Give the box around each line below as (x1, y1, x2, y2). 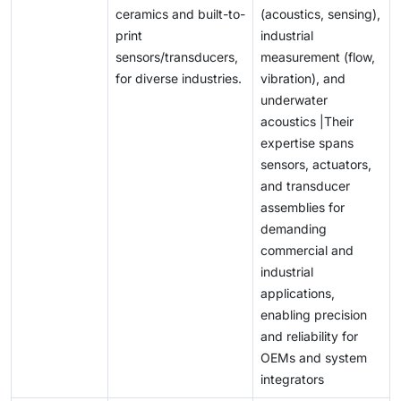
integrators (260, 371, 324, 388)
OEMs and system (260, 350, 367, 366)
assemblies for (260, 200, 345, 216)
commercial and (260, 243, 354, 259)
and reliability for (260, 328, 358, 345)
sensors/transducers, (115, 49, 238, 65)
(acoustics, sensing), (260, 6, 380, 22)
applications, (260, 286, 335, 302)
